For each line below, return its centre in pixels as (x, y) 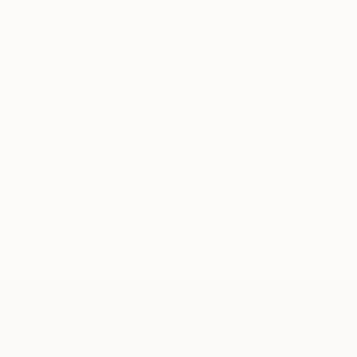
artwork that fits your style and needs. (178, 73)
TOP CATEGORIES (62, 301)
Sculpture (157, 319)
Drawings (207, 319)
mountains (285, 214)
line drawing (224, 183)
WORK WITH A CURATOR (178, 98)
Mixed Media (265, 319)
